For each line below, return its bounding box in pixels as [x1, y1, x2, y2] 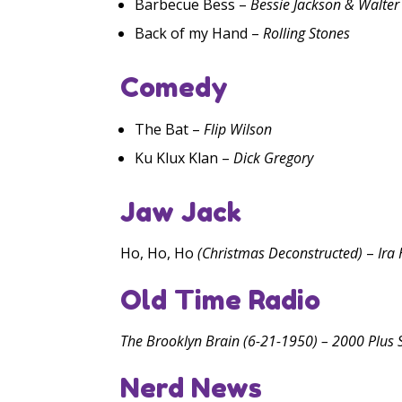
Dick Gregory [233, 148, 314, 169]
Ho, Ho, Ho [120, 243, 198, 264]
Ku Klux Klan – [135, 148, 234, 169]
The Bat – [135, 119, 205, 140]
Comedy [120, 71, 229, 104]
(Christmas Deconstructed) [197, 243, 363, 264]
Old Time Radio [120, 284, 321, 317]
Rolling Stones [263, 23, 351, 44]
